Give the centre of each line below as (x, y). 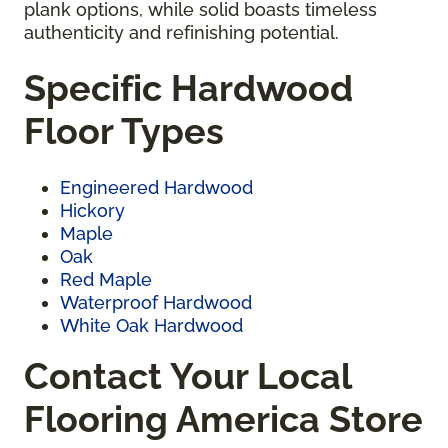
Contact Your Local (187, 376)
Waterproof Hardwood (156, 303)
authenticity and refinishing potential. (181, 33)
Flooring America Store (223, 419)
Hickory (92, 211)
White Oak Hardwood (151, 326)
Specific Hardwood (188, 88)
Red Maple (106, 280)
